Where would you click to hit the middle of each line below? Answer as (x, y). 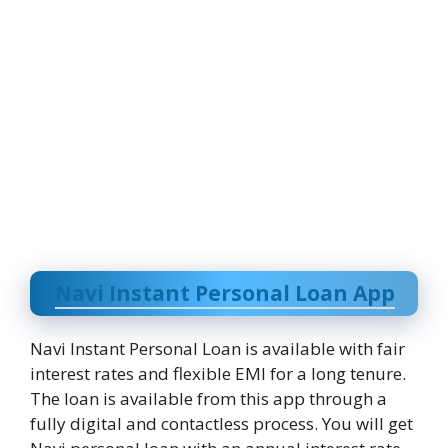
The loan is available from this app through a (208, 398)
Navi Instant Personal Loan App (225, 292)
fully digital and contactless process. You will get (221, 423)
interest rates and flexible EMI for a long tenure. (218, 373)
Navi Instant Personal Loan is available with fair (217, 348)
